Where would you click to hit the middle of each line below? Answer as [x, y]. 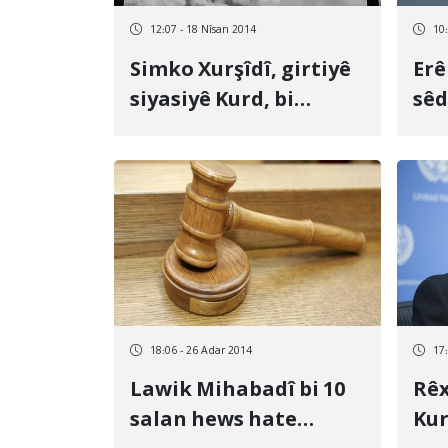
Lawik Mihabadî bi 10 [237, 391]
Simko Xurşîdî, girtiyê [240, 70]
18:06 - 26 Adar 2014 [201, 351]
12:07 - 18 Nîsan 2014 [203, 30]
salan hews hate [213, 421]
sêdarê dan [187, 130]
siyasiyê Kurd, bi [212, 100]
